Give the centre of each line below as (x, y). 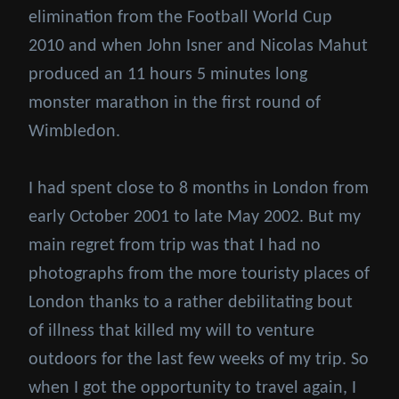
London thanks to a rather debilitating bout (191, 303)
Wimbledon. (74, 132)
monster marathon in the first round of (175, 104)
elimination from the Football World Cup (180, 18)
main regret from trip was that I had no (175, 246)
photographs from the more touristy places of (199, 275)
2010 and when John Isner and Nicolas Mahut (198, 47)
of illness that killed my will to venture (171, 332)
